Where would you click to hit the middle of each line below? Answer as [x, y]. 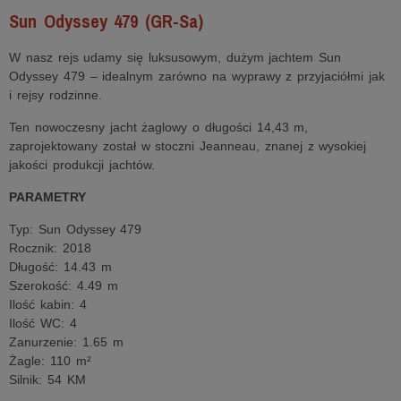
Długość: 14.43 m [60, 267]
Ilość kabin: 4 [48, 304]
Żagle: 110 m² [50, 361]
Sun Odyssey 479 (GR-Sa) [106, 21]
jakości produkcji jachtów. [82, 165]
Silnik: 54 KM [47, 380]
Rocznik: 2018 [50, 248]
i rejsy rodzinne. [55, 95]
